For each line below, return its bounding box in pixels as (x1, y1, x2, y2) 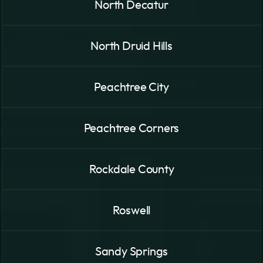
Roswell (112, 204, 151, 217)
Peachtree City (94, 81, 169, 93)
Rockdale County (89, 163, 174, 176)
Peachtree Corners (83, 122, 180, 134)
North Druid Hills (90, 40, 173, 52)
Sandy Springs (95, 245, 168, 258)
